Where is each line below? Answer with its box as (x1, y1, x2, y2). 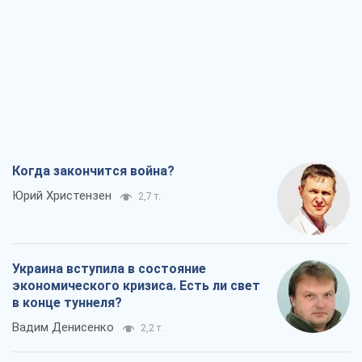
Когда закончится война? (12, 162, 175, 179)
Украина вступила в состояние (12, 260, 206, 276)
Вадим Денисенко (12, 319, 114, 335)
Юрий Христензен (12, 187, 112, 203)
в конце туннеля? (12, 294, 122, 310)
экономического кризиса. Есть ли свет (12, 277, 260, 293)
